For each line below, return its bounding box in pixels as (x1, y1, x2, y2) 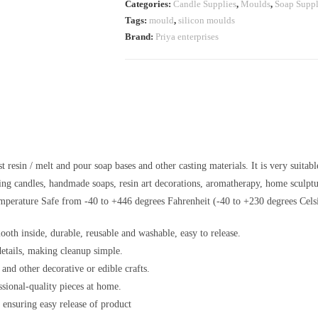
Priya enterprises (155, 31, 219, 42)
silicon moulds (178, 15, 235, 26)
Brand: (125, 31, 155, 42)
